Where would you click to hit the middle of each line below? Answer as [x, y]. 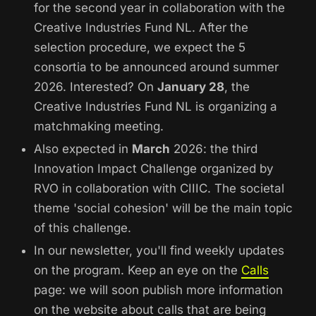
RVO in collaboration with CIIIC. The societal [159, 189]
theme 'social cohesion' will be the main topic [163, 208]
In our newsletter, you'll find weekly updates [159, 251]
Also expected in [83, 149]
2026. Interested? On [96, 87]
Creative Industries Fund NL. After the [141, 28]
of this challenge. [83, 228]
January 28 [191, 87]
